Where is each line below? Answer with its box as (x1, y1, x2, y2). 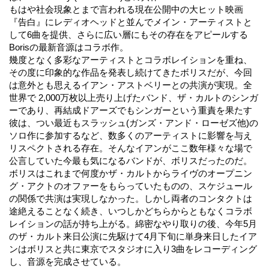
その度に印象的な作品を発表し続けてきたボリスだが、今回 (9, 67, 252, 78)
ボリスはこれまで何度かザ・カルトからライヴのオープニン (9, 168, 252, 179)
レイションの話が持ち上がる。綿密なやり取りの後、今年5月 (9, 219, 257, 229)
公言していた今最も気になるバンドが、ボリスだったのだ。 (9, 156, 252, 166)
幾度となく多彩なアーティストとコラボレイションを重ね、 (9, 55, 252, 65)
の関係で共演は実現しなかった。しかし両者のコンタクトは (9, 193, 252, 204)
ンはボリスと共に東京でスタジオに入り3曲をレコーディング (9, 244, 257, 255)
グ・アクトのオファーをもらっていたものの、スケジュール (9, 181, 252, 192)
